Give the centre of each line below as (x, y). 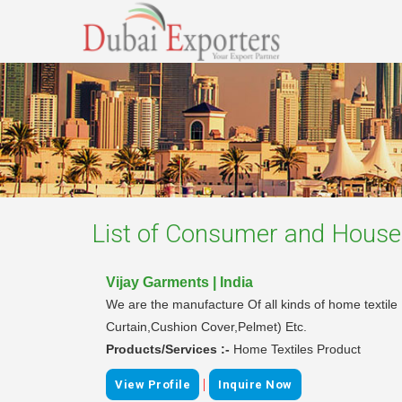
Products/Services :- (170, 349)
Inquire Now (255, 384)
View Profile (153, 384)
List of (128, 233)
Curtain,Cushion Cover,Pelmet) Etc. (206, 326)
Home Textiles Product (297, 349)
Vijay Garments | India (179, 282)
